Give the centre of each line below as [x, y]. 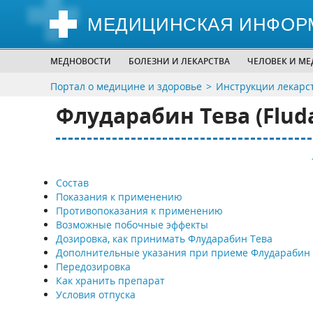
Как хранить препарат [110, 281]
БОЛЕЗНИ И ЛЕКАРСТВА [179, 61]
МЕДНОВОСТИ [81, 61]
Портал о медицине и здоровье [126, 86]
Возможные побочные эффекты [132, 225]
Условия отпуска [95, 294]
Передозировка [93, 267]
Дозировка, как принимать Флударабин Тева [164, 239]
